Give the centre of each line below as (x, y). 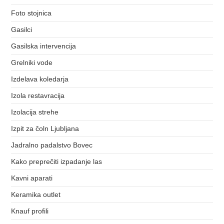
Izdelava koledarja (40, 79)
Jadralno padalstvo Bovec (52, 145)
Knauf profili (30, 211)
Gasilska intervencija (44, 46)
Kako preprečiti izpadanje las (57, 161)
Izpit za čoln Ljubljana (45, 128)
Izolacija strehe (35, 112)
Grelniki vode (32, 62)
